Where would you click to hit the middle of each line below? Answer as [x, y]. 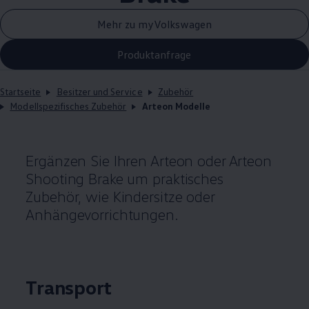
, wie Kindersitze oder [146, 196]
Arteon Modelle [176, 106]
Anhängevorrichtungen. [102, 214]
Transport [69, 287]
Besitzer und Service [99, 91]
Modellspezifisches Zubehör [68, 106]
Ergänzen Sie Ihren [87, 160]
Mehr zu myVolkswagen [154, 24]
